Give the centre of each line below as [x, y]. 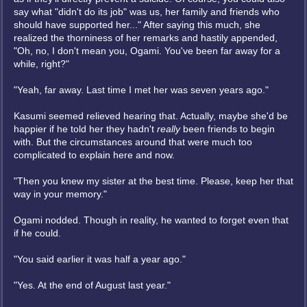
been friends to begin [228, 129]
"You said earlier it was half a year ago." [100, 259]
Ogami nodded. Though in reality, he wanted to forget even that [151, 220]
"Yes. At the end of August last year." [92, 285]
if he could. [37, 233]
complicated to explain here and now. [94, 155]
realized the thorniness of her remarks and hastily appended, [146, 38]
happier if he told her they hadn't [85, 129]
